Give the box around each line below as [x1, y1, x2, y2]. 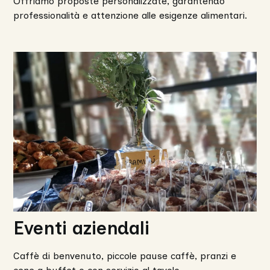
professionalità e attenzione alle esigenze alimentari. [13, 10, 248, 21]
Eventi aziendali [13, 217, 150, 240]
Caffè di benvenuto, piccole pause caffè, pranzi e [13, 250, 237, 262]
